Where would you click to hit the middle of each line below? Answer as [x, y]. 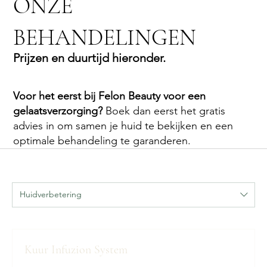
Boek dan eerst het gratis [164, 111]
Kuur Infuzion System [76, 249]
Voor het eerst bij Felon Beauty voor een [110, 96]
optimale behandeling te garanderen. [102, 141]
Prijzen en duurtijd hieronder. [90, 58]
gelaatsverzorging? [58, 111]
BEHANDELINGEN [105, 37]
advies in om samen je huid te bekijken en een [123, 126]
